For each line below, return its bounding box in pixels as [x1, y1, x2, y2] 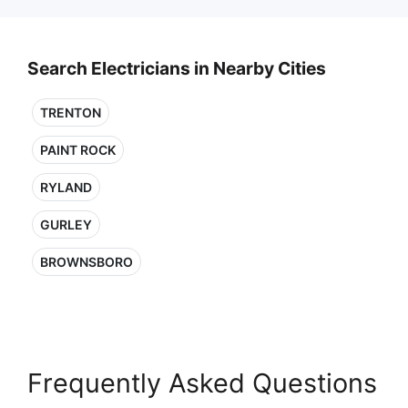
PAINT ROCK [40, 142, 116, 158]
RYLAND [40, 179, 92, 195]
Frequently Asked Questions [27, 367, 377, 399]
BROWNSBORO [40, 254, 133, 270]
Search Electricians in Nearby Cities [27, 57, 326, 79]
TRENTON [40, 105, 101, 120]
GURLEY [40, 217, 92, 232]
